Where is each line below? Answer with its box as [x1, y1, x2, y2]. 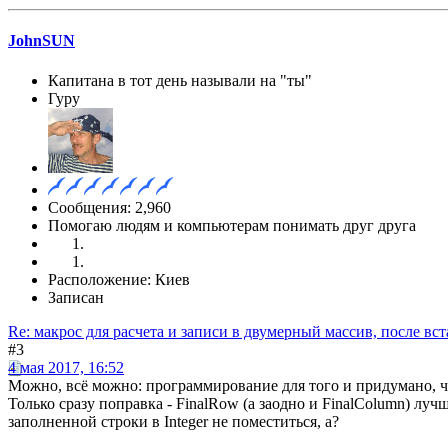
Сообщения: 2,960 [48, 198, 171, 216]
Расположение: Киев [48, 270, 190, 288]
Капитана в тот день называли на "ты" [48, 71, 312, 89]
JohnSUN [8, 32, 75, 50]
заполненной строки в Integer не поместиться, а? [8, 412, 339, 430]
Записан [48, 288, 104, 306]
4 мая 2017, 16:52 [8, 358, 124, 376]
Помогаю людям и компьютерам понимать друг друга [48, 216, 416, 234]
